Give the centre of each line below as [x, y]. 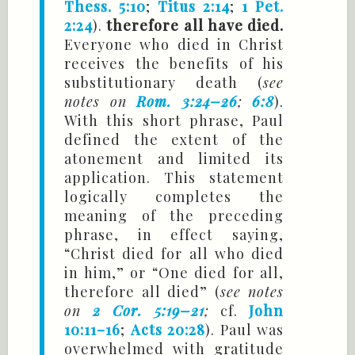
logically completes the [174, 197]
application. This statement [174, 178]
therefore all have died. [195, 26]
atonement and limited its [174, 159]
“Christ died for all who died [174, 254]
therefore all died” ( [142, 292]
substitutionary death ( [164, 83]
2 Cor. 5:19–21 [149, 311]
